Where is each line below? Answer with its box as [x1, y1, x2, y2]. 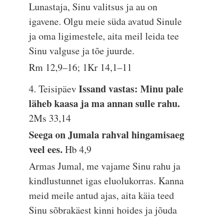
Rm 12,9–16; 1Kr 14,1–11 [29, 61, 132, 74]
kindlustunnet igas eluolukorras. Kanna [29, 174, 184, 187]
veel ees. [29, 142, 66, 156]
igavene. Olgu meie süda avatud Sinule [29, 15, 182, 28]
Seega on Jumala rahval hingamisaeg [29, 128, 185, 142]
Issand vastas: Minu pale [79, 82, 184, 96]
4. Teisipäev [29, 82, 79, 95]
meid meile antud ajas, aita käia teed [29, 189, 175, 202]
